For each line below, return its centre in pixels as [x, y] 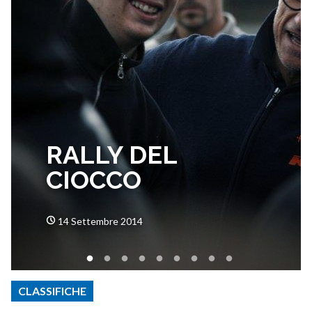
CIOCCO [94, 180]
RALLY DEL [111, 155]
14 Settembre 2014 [100, 221]
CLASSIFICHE [52, 291]
